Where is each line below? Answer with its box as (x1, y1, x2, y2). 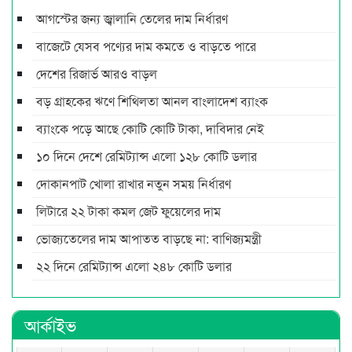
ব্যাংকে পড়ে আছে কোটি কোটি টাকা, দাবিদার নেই (36, 119, 264, 137)
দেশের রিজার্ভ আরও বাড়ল (36, 64, 157, 82)
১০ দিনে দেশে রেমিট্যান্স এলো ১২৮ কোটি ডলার (36, 146, 257, 165)
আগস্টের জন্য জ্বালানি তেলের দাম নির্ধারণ (36, 9, 228, 27)
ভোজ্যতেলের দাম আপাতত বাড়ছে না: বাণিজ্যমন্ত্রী (36, 229, 262, 247)
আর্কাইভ (24, 312, 76, 337)
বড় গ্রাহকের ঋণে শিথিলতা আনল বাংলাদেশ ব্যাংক (36, 91, 268, 110)
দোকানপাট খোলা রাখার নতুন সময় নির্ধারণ (36, 174, 231, 192)
